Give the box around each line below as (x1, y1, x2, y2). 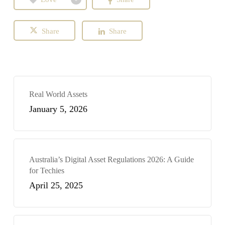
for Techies (29, 166, 64, 175)
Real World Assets (29, 90, 87, 99)
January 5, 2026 (29, 104, 87, 115)
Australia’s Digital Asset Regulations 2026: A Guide (29, 155, 194, 164)
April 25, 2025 (29, 180, 83, 191)
